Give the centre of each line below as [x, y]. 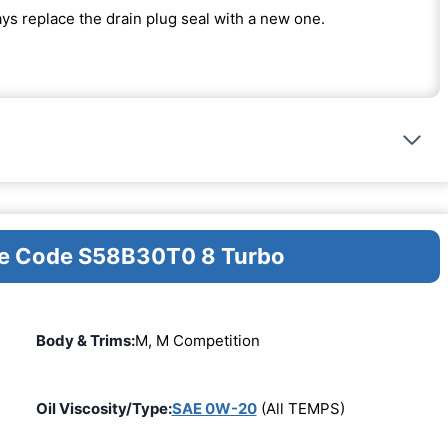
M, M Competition [197, 340]
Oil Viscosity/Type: [103, 408]
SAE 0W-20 [214, 408]
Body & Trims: [85, 340]
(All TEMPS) [300, 408]
